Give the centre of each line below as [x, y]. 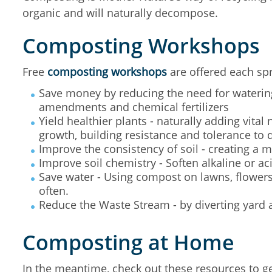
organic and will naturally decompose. [120, 13]
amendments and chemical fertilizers [134, 107]
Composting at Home [128, 242]
